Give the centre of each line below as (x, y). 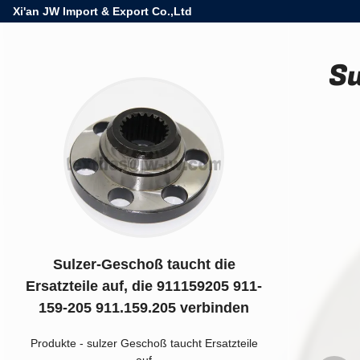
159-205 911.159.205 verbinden (144, 307)
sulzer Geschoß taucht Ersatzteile (172, 343)
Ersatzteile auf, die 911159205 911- (144, 286)
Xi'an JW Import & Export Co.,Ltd (102, 11)
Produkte (53, 343)
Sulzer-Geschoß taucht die (144, 264)
